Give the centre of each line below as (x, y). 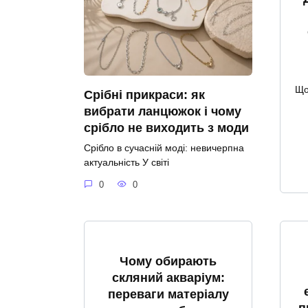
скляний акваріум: (168, 277)
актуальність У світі (126, 163)
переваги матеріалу (168, 294)
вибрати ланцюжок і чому (163, 112)
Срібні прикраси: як (144, 95)
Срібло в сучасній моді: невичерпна (164, 148)
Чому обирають (168, 261)
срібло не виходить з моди (166, 128)
